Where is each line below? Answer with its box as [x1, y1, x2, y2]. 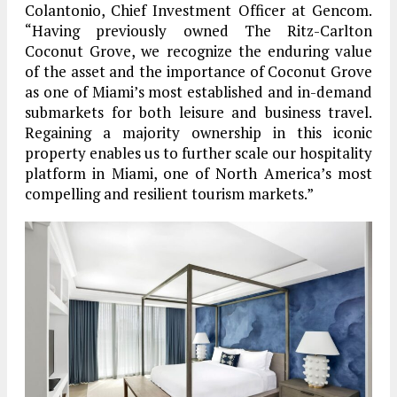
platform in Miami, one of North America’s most [25, 162, 372, 183]
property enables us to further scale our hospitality [25, 142, 372, 163]
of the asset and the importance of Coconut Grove [25, 60, 372, 82]
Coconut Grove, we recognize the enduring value [25, 40, 372, 61]
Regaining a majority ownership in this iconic [25, 121, 372, 143]
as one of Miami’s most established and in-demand [25, 81, 372, 102]
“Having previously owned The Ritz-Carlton [25, 19, 372, 41]
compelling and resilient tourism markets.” [25, 183, 314, 204]
